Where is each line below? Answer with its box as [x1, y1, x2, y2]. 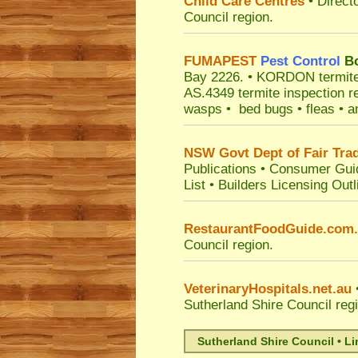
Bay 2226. [184, 70, 244, 85]
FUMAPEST [184, 54, 257, 69]
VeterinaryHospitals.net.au [184, 281, 352, 296]
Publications [184, 161, 257, 177]
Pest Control [261, 54, 340, 69]
